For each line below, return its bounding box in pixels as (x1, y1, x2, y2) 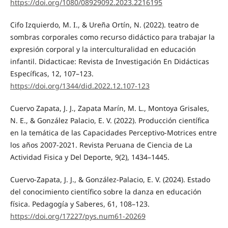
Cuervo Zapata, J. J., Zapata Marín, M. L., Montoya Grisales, (10, 103, 209, 113)
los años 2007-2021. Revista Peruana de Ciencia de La (10, 140, 192, 150)
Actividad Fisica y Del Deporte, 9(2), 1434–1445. (10, 152, 169, 162)
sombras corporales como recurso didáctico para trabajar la (10, 32, 215, 42)
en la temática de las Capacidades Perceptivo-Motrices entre (10, 128, 217, 138)
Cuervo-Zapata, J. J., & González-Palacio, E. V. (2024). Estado (10, 175, 210, 185)
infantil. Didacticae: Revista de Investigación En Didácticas (10, 56, 209, 67)
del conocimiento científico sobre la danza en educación (10, 187, 202, 197)
